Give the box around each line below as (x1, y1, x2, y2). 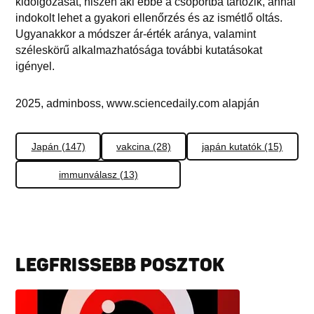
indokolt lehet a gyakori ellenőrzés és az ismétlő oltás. (15, 11, 283, 24)
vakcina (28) (116, 140, 171, 152)
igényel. (15, 60, 55, 72)
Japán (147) (31, 140, 86, 152)
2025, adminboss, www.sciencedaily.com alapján (15, 97, 260, 109)
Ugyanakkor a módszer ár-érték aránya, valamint (15, 27, 257, 40)
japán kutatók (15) (202, 140, 283, 152)
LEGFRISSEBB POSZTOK (15, 254, 225, 276)
